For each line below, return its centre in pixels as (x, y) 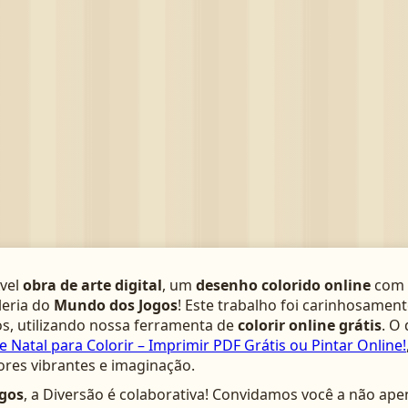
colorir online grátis (310, 325)
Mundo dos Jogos (116, 305)
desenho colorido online (283, 285)
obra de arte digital (92, 285)
